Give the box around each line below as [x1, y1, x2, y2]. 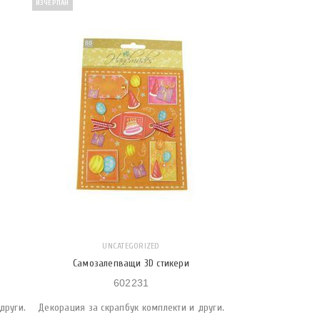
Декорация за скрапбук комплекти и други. [38, 301, 224, 314]
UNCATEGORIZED [102, 241, 160, 251]
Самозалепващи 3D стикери [73, 257, 189, 269]
